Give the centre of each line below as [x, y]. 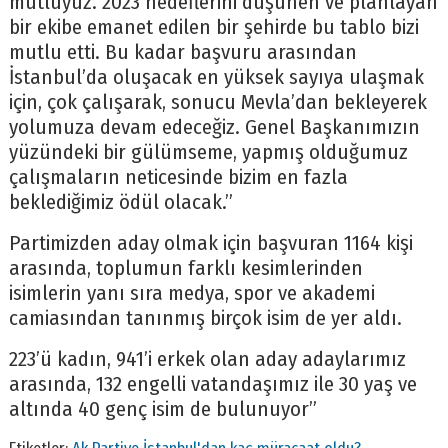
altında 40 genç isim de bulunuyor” [162, 410]
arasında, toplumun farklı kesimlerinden [185, 269]
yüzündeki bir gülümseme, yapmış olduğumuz [208, 153]
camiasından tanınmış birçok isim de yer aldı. [205, 319]
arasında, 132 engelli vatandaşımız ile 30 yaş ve [212, 385]
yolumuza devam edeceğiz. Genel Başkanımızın [214, 128]
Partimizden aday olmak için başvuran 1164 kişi [210, 244]
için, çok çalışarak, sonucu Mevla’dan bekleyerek [217, 103]
